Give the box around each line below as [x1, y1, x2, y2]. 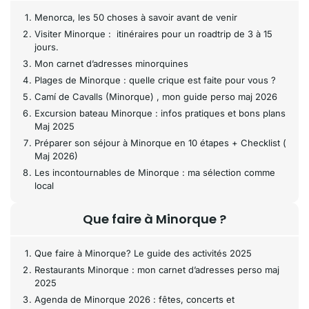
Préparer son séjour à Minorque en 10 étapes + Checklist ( [34, 137, 286, 148]
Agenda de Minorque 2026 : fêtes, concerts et [34, 294, 235, 305]
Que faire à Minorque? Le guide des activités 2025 [34, 248, 252, 259]
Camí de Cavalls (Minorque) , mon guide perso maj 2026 [34, 91, 277, 102]
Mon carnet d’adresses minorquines [34, 58, 188, 69]
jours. [34, 41, 59, 52]
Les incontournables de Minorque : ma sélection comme [34, 167, 275, 178]
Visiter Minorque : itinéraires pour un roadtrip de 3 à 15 [34, 28, 272, 39]
